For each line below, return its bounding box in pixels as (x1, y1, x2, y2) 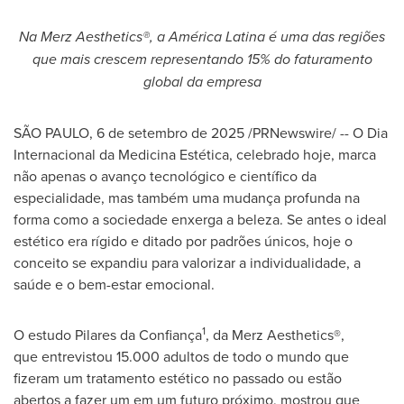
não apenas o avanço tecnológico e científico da (14, 166, 317, 186)
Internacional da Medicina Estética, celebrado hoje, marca (14, 144, 376, 164)
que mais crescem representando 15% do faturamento (32, 49, 372, 69)
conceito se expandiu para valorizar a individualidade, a (14, 252, 361, 272)
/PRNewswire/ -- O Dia (244, 123, 388, 142)
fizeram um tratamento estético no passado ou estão (14, 368, 342, 388)
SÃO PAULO (14, 123, 89, 142)
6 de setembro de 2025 (96, 123, 244, 142)
